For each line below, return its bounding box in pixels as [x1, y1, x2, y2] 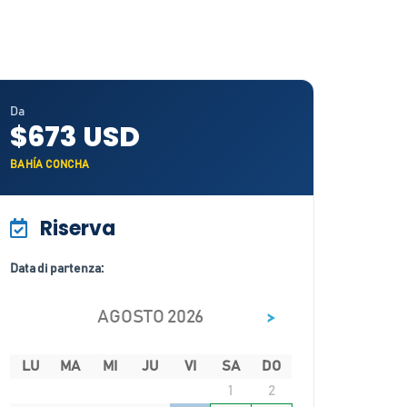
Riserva [35, 213, 115, 243]
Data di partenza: [10, 262, 104, 275]
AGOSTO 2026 [97, 308, 203, 327]
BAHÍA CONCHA [10, 158, 90, 171]
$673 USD [10, 117, 140, 156]
